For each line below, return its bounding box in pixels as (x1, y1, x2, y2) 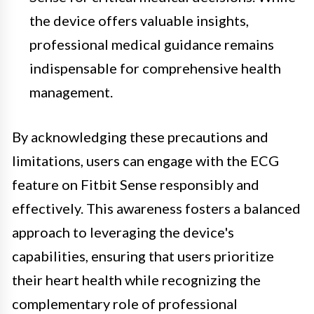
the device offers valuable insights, (29, 11, 249, 29)
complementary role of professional (12, 294, 238, 312)
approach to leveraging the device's (12, 223, 234, 240)
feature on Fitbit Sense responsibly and (12, 175, 259, 193)
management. (29, 83, 113, 100)
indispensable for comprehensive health (29, 59, 281, 76)
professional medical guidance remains (29, 35, 274, 53)
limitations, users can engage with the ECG (12, 151, 279, 169)
